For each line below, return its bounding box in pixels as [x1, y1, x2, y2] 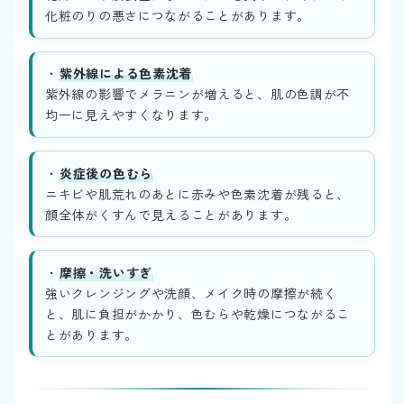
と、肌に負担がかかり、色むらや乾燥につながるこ [45, 304, 351, 323]
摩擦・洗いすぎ [60, 262, 152, 281]
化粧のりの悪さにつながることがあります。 [45, 6, 310, 25]
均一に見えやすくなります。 [45, 106, 218, 124]
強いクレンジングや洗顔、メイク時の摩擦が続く [45, 283, 337, 302]
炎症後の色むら [60, 163, 152, 182]
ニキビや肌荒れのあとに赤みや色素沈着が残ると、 [45, 184, 351, 203]
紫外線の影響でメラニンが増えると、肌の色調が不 [45, 85, 351, 104]
